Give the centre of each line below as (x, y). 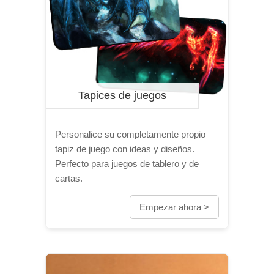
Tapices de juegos (122, 95)
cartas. (69, 178)
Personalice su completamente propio (130, 134)
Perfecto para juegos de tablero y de (127, 164)
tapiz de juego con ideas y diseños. (125, 149)
